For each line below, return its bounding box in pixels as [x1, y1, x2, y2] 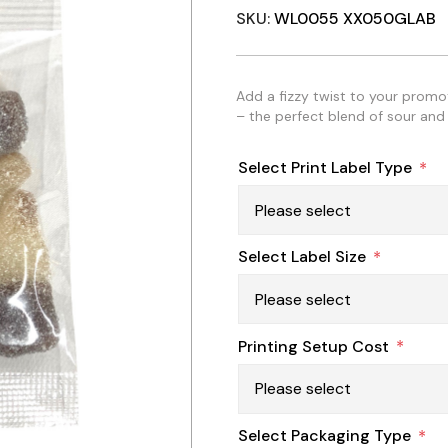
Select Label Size [238, 246, 366, 268]
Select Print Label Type [238, 157, 412, 179]
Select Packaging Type [238, 424, 411, 446]
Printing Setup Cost [238, 335, 389, 357]
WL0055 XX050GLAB [274, 8, 436, 29]
